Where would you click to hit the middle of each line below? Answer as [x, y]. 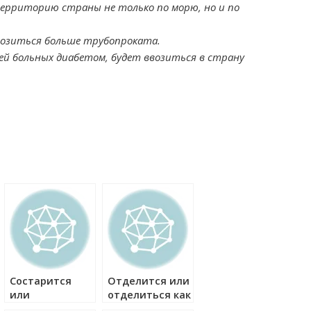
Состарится [41, 281]
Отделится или [149, 281]
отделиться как [149, 295]
